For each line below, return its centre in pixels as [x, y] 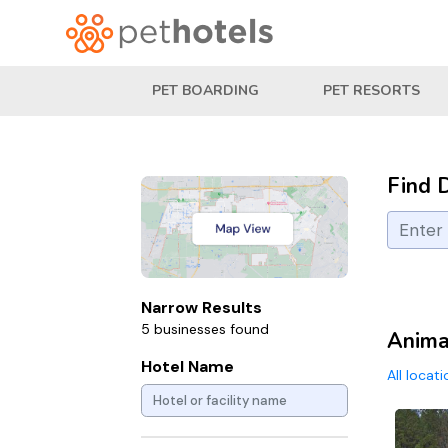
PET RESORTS [371, 90]
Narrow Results [201, 307]
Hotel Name [187, 366]
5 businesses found [205, 328]
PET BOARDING [205, 90]
